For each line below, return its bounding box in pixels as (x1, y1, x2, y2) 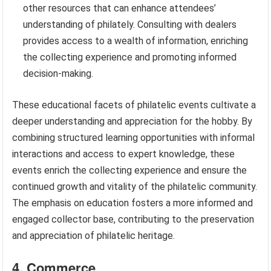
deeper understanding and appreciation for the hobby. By (12, 116, 253, 128)
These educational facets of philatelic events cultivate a (12, 99, 256, 111)
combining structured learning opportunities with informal (12, 132, 255, 144)
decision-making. (23, 68, 94, 80)
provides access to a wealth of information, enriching (23, 35, 249, 47)
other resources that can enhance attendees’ (23, 2, 217, 15)
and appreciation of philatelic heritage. (12, 230, 175, 242)
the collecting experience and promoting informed (23, 51, 237, 64)
